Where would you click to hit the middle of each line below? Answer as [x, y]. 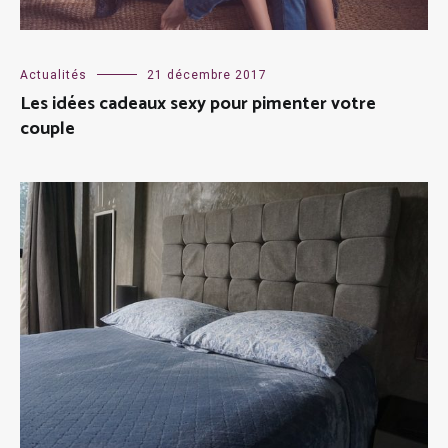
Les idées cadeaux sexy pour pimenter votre [198, 104]
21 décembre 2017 [207, 75]
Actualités [53, 75]
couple [47, 129]
